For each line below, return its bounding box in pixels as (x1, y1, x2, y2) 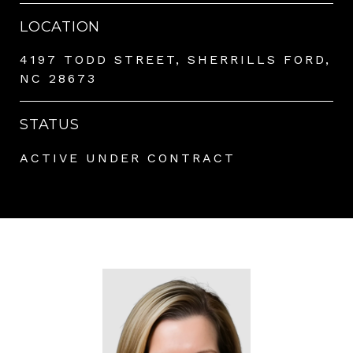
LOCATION (20, 17, 100, 35)
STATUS (20, 115, 80, 133)
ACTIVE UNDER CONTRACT (20, 150, 236, 165)
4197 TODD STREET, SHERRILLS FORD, (20, 51, 331, 67)
